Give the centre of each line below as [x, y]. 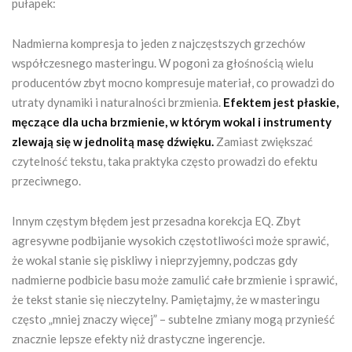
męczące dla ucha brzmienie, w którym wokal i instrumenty [172, 121]
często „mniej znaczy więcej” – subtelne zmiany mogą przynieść [173, 319]
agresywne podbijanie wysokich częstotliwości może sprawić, [170, 240]
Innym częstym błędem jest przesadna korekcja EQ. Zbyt [156, 220]
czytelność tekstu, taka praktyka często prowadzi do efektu [165, 161]
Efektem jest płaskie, [281, 102]
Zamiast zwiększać [263, 141]
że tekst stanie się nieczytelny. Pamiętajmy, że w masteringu [166, 299]
